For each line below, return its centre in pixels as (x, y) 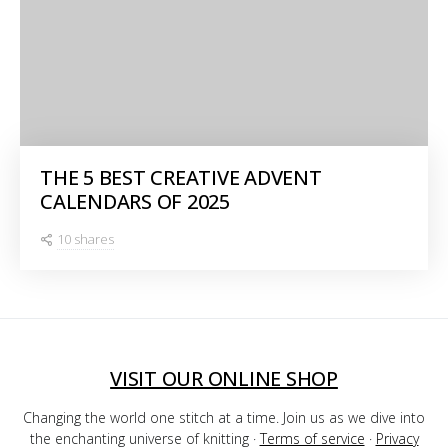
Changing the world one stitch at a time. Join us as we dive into (224, 417)
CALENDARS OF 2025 (135, 201)
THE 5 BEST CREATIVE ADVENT (181, 177)
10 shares (85, 238)
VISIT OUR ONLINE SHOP (224, 378)
